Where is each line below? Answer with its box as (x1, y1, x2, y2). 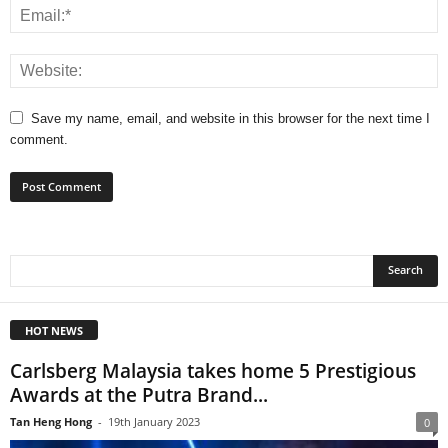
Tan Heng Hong (10, 413, 92, 429)
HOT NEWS (25, 322, 83, 338)
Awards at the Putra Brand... (10, 381, 268, 408)
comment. (10, 131, 68, 147)
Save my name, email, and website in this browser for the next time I (31, 110, 430, 126)
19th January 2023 (108, 413, 200, 429)
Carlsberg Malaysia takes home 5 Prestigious (10, 357, 416, 384)
